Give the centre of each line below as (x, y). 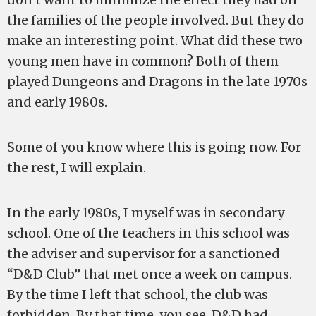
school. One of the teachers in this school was (148, 233)
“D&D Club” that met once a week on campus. (150, 274)
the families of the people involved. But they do (156, 20)
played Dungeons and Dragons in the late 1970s (157, 81)
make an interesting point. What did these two (155, 41)
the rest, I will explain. (77, 168)
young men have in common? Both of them (143, 61)
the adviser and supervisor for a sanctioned (144, 254)
